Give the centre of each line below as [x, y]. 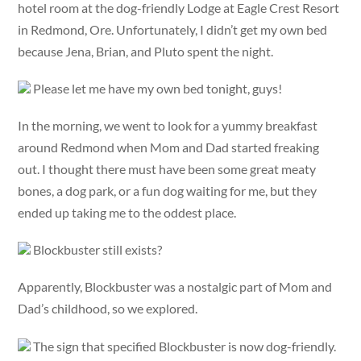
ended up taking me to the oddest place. [127, 213]
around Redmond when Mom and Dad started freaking [169, 147]
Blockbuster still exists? [97, 250]
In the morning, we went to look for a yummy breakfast [168, 126]
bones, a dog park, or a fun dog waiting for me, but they [168, 191]
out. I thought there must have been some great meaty [167, 169]
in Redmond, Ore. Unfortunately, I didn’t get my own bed [173, 29]
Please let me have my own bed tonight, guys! [157, 88]
